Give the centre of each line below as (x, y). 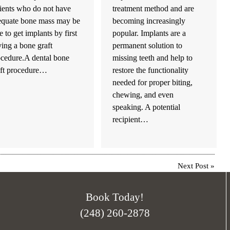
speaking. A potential (147, 107)
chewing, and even (143, 95)
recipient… (131, 120)
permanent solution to (148, 46)
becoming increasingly (149, 21)
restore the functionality (151, 70)
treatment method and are (154, 9)
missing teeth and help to (153, 58)
